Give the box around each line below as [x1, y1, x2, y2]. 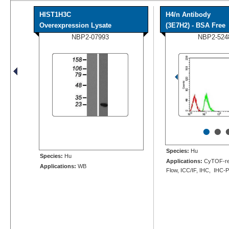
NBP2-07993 [72, 33, 109, 41]
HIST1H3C [39, 10, 71, 18]
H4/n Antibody [166, 10, 211, 18]
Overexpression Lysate [39, 21, 111, 29]
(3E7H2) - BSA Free [166, 21, 225, 29]
